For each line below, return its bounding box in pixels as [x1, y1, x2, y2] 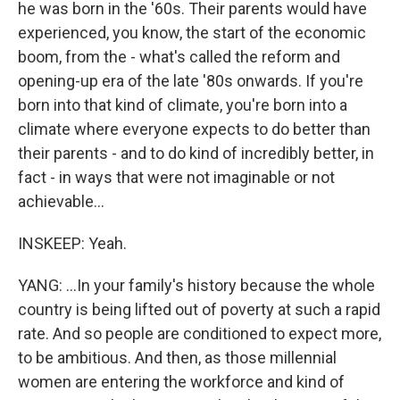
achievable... [18, 192, 104, 212]
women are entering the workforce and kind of [18, 372, 345, 392]
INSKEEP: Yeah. [18, 234, 127, 254]
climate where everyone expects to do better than [18, 120, 371, 139]
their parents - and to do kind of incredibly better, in [18, 144, 374, 163]
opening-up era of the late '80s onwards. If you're [18, 71, 363, 91]
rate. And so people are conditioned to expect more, [18, 324, 381, 344]
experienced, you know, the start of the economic [18, 23, 366, 43]
